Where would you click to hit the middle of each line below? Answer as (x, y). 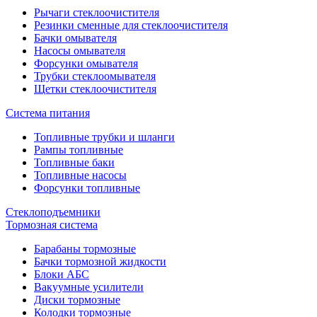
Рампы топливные (79, 150)
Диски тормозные (77, 300)
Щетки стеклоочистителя (95, 89)
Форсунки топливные (87, 188)
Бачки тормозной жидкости (100, 261)
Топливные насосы (80, 175)
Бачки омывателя (75, 38)
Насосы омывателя (80, 51)
